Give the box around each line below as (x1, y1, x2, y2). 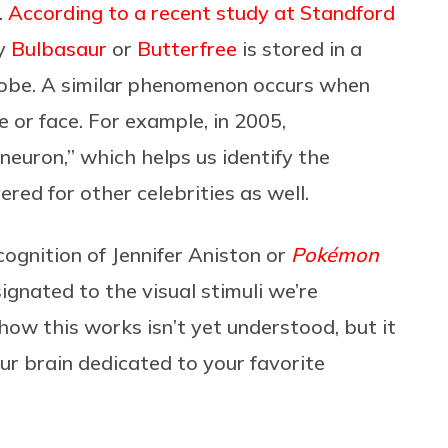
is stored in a (237, 35, 362, 61)
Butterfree (137, 35, 237, 61)
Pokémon (291, 241, 379, 267)
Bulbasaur (11, 35, 107, 61)
